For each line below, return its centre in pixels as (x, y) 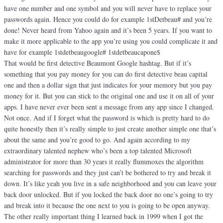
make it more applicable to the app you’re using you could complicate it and (111, 41)
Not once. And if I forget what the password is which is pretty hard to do (107, 118)
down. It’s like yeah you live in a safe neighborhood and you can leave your (110, 184)
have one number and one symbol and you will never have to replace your (108, 8)
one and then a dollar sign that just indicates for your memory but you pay (108, 85)
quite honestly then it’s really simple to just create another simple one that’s (110, 129)
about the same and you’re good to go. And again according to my (97, 140)
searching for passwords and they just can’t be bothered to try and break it (108, 173)
